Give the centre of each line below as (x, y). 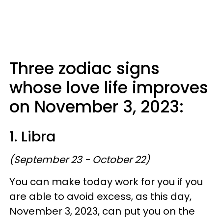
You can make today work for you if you (106, 181)
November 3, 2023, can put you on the (102, 211)
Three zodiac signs (84, 68)
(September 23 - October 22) (80, 159)
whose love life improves (109, 87)
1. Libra (35, 136)
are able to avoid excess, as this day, (100, 196)
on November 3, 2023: (96, 107)
